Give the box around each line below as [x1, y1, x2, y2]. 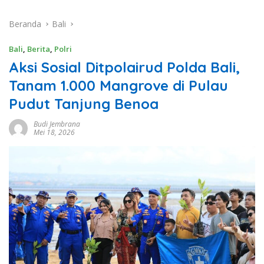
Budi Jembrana [34, 119, 80, 130]
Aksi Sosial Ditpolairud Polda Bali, [9, 58, 240, 77]
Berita [27, 44, 50, 55]
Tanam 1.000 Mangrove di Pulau [9, 77, 228, 95]
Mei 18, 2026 [34, 127, 75, 138]
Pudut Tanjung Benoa [9, 95, 159, 113]
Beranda [9, 18, 41, 30]
